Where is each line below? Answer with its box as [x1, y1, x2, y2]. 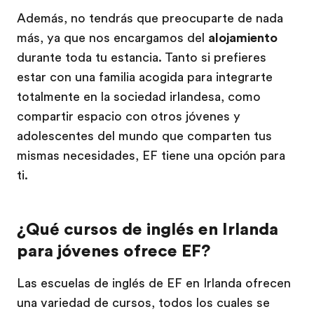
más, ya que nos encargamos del [17, 31, 208, 45]
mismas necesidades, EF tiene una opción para [17, 149, 285, 163]
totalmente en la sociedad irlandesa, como [17, 90, 261, 104]
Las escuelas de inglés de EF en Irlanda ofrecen [17, 276, 291, 290]
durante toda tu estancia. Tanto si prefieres [17, 50, 266, 64]
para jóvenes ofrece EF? [17, 241, 210, 261]
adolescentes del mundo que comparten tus [17, 129, 272, 143]
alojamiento [208, 31, 278, 45]
